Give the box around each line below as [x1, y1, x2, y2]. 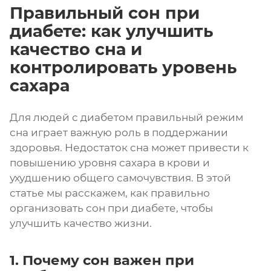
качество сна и [10, 39, 142, 59]
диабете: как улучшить [10, 21, 213, 41]
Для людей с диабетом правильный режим [10, 111, 243, 123]
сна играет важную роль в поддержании [10, 126, 228, 139]
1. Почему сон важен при [10, 251, 194, 269]
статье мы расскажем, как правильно [10, 186, 210, 199]
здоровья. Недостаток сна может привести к [10, 141, 249, 154]
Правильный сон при [10, 2, 200, 23]
